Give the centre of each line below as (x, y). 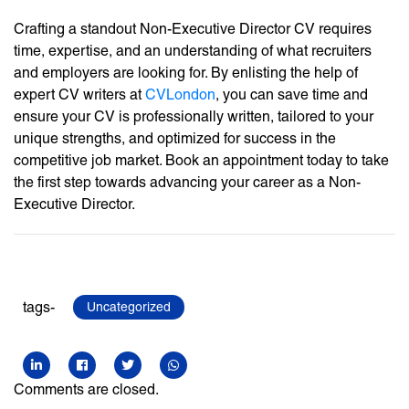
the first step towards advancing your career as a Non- (187, 183)
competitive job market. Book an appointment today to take (201, 161)
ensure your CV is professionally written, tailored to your (194, 117)
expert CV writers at (79, 95)
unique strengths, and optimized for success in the (175, 139)
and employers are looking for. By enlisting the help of (186, 73)
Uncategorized (129, 307)
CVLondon (180, 95)
